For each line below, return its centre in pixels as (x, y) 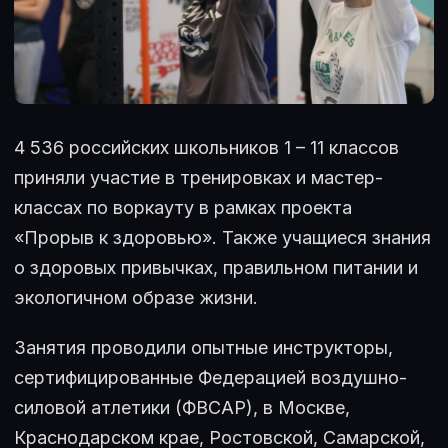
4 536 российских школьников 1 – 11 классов (206, 147)
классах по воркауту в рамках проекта (183, 207)
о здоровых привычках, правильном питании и (216, 267)
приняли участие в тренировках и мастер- (198, 177)
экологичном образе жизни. (136, 297)
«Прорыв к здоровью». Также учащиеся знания (222, 237)
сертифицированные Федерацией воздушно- (210, 377)
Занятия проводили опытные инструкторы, (203, 347)
